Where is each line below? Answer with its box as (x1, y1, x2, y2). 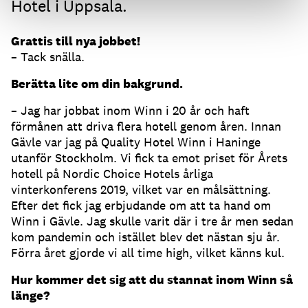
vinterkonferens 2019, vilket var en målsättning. (11, 181, 271, 198)
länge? (11, 287, 49, 304)
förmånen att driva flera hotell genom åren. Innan (11, 118, 281, 135)
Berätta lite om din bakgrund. (11, 76, 183, 92)
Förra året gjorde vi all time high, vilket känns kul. (11, 245, 285, 261)
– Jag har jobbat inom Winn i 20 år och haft (11, 102, 250, 119)
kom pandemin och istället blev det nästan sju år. (11, 229, 280, 245)
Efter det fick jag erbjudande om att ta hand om (11, 197, 271, 214)
